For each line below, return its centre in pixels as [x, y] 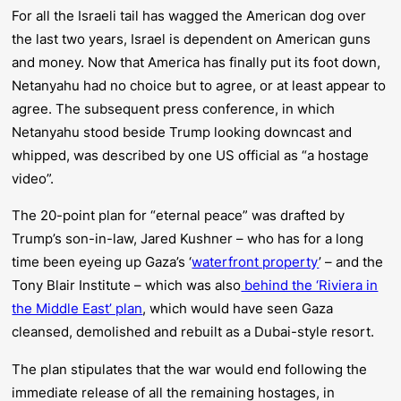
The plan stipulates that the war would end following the [190, 369]
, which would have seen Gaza [238, 309]
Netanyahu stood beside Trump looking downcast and [182, 132]
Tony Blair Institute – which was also [127, 286]
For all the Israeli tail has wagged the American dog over [189, 15]
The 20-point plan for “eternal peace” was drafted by [179, 216]
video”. [33, 178]
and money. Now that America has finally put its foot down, [196, 62]
